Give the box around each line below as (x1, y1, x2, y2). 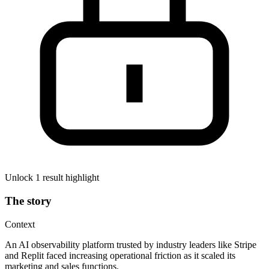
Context (5, 219, 35, 229)
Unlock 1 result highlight (5, 172, 99, 183)
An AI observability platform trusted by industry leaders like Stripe (5, 239, 256, 250)
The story (5, 195, 52, 208)
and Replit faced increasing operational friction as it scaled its (5, 250, 235, 261)
